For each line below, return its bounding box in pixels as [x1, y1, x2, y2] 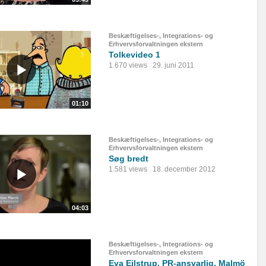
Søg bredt [109, 154, 148, 164]
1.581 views [109, 165, 147, 174]
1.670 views [109, 61, 147, 69]
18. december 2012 [153, 165, 216, 174]
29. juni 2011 [153, 61, 194, 69]
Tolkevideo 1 [109, 49, 160, 59]
